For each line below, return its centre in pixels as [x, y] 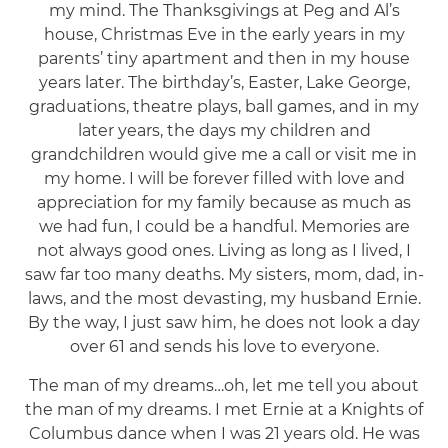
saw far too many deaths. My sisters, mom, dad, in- [224, 274]
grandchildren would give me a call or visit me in [224, 154]
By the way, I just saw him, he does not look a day [224, 322]
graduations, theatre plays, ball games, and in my [224, 106]
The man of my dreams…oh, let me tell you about [224, 385]
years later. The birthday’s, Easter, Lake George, [224, 82]
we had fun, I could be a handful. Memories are [224, 226]
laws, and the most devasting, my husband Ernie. [224, 298]
